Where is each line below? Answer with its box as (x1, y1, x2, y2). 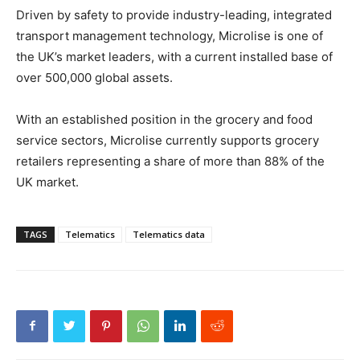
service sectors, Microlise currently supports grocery (16, 132, 319, 148)
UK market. (16, 174, 79, 190)
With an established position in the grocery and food (16, 111, 313, 127)
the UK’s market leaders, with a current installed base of (16, 48, 333, 64)
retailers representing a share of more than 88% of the (16, 153, 325, 169)
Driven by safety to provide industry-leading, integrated (16, 6, 332, 22)
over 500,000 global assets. (16, 69, 173, 85)
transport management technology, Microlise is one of (16, 27, 323, 43)
